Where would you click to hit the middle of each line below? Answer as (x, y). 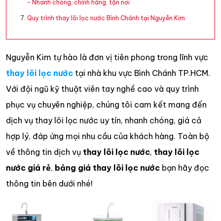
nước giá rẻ (28, 168)
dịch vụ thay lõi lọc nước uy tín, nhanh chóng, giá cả (104, 120)
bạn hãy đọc (184, 168)
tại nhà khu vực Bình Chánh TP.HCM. (142, 73)
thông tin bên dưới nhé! (49, 184)
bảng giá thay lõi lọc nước (107, 168)
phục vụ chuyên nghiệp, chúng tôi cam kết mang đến (106, 105)
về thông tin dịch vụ (44, 152)
